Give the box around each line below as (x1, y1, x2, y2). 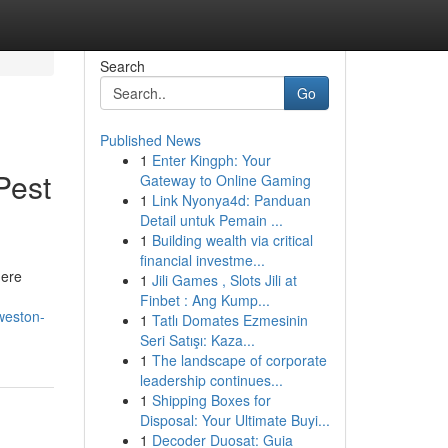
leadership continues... (139, 370, 283, 390)
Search (99, 56, 145, 76)
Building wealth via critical (151, 230, 313, 250)
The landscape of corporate (151, 350, 327, 370)
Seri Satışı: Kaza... (139, 330, 255, 350)
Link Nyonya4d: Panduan (151, 190, 311, 210)
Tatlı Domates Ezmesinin (151, 310, 308, 330)
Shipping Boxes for (151, 390, 271, 410)
